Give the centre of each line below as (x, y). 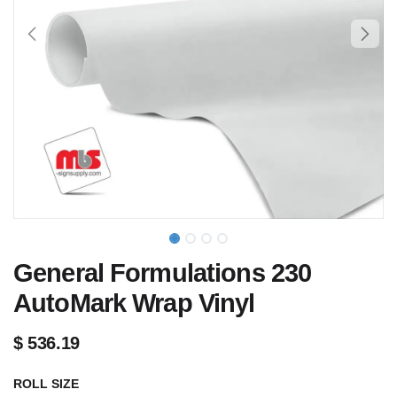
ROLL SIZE (46, 384)
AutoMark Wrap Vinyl (134, 303)
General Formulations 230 (163, 273)
